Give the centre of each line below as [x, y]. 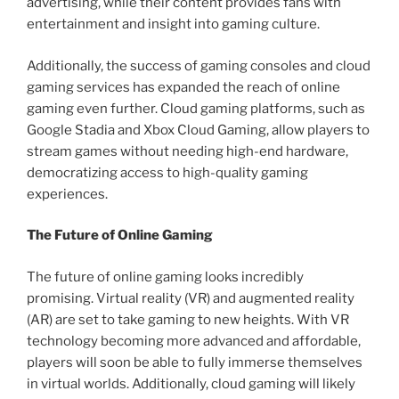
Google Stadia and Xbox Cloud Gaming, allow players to [198, 130]
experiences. [67, 194]
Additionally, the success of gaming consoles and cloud [199, 65]
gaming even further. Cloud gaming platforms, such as [196, 108]
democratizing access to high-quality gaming [167, 172]
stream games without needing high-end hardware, [187, 151]
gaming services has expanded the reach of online [183, 87]
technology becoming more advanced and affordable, [194, 341]
